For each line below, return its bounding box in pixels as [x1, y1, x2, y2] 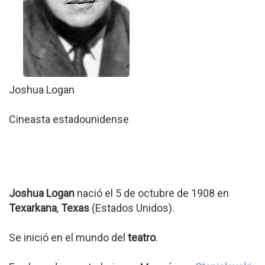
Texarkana [9, 202, 57, 214]
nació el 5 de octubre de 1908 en [75, 187, 229, 199]
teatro [128, 231, 156, 244]
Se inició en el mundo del [9, 231, 128, 244]
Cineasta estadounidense [9, 113, 129, 125]
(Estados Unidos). [89, 202, 174, 214]
